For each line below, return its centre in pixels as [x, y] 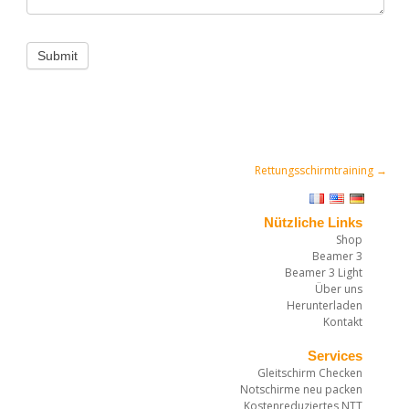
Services [335, 356]
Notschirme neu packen [301, 390]
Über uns [339, 289]
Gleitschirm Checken [310, 373]
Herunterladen [325, 306]
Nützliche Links [313, 223]
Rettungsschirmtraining [315, 171]
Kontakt [343, 322]
